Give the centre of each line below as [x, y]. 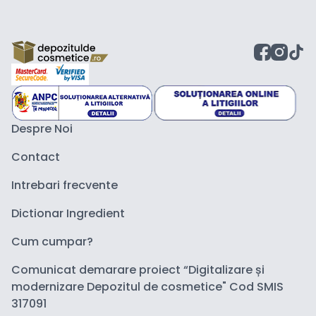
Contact [36, 157]
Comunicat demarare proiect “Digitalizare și [138, 270]
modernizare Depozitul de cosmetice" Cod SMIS [147, 287]
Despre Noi [42, 129]
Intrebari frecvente [65, 186]
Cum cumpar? [52, 242]
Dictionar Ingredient [68, 214]
